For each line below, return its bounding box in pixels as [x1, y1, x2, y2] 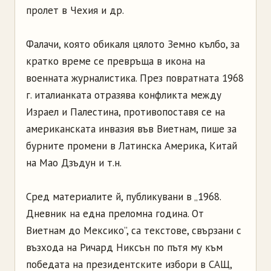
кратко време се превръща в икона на [26, 54, 205, 68]
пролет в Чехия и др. [26, 3, 124, 17]
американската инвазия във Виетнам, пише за [26, 122, 237, 135]
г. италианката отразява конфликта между [26, 88, 221, 102]
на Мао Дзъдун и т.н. [26, 155, 122, 169]
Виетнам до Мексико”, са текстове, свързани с [26, 223, 241, 237]
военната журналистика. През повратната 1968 [26, 71, 244, 85]
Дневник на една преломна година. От [26, 206, 204, 220]
